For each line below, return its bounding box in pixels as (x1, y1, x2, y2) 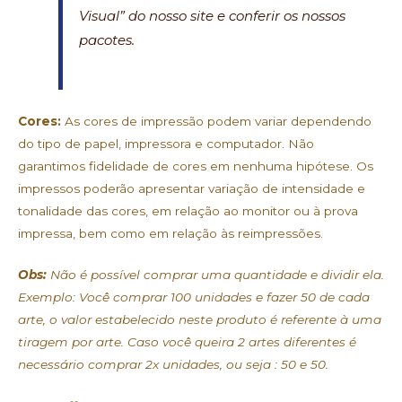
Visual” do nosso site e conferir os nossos (79, 6, 346, 24)
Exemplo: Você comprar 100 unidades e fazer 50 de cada (18, 290, 370, 305)
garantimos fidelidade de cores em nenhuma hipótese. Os (18, 158, 373, 173)
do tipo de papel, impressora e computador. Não (18, 135, 314, 151)
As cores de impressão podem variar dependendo (61, 113, 371, 128)
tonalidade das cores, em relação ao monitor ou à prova (18, 203, 358, 218)
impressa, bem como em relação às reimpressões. (18, 225, 323, 240)
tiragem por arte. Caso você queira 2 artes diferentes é (18, 335, 356, 350)
